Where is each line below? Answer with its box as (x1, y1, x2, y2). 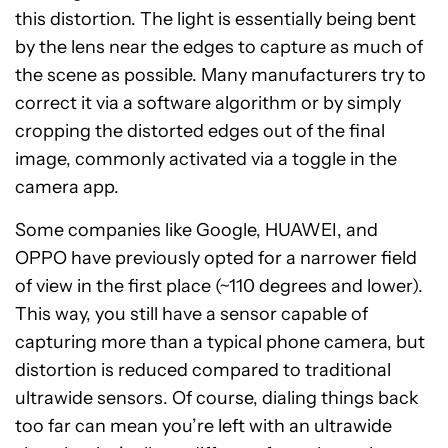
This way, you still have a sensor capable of (15, 303, 368, 326)
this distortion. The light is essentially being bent (15, 8, 416, 31)
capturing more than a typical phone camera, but (15, 331, 425, 354)
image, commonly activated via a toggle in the (15, 148, 397, 171)
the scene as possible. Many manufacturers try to (15, 64, 426, 87)
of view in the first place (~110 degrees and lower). (15, 275, 423, 298)
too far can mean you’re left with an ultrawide (15, 415, 392, 438)
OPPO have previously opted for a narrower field (15, 247, 417, 270)
